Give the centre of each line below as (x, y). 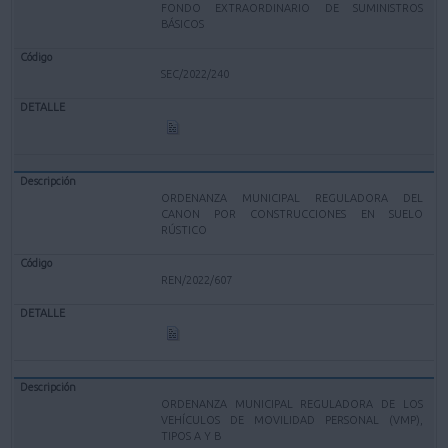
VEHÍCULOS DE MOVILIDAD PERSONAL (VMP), (292, 419)
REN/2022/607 (197, 279)
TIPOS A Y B (191, 435)
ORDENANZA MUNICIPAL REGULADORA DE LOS (292, 403)
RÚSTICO (184, 229)
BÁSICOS (183, 23)
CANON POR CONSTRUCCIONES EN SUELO (292, 213)
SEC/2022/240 (195, 73)
